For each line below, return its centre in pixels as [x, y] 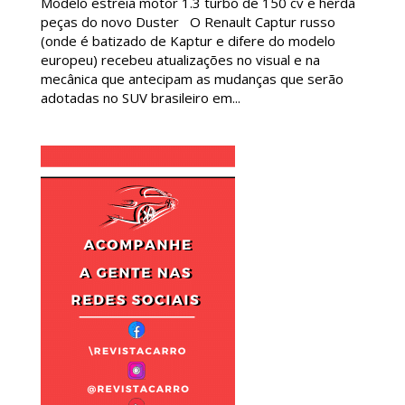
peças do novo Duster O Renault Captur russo [188, 22]
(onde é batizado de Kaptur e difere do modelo [188, 41]
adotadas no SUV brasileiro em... [140, 98]
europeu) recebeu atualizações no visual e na [180, 60]
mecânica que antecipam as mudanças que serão [192, 79]
